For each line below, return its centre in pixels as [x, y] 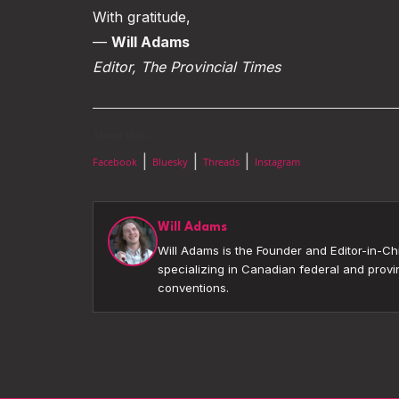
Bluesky [170, 162]
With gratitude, [142, 17]
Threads [221, 162]
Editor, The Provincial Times [187, 67]
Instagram [277, 162]
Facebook [115, 162]
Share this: [121, 135]
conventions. [193, 288]
